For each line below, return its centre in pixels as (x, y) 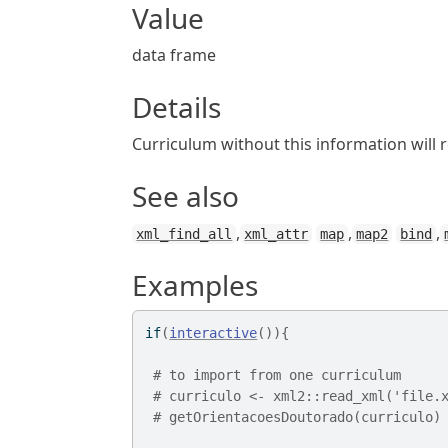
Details (177, 107)
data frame (174, 55)
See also (186, 196)
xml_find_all (184, 234)
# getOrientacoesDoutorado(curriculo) (297, 417)
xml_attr (276, 234)
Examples (195, 285)
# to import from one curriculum (281, 375)
